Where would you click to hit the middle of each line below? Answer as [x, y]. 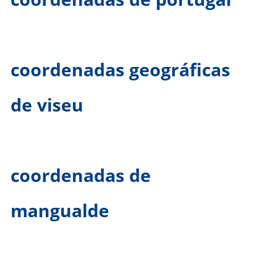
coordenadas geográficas [120, 70]
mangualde [60, 211]
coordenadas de [81, 176]
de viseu [47, 105]
